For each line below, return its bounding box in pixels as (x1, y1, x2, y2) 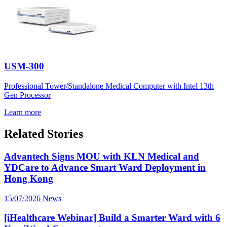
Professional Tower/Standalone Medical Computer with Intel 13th (4, 82, 214, 91)
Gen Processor (4, 91, 51, 100)
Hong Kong (4, 173, 53, 184)
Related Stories (4, 127, 83, 140)
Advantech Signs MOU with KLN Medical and (4, 150, 199, 162)
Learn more (4, 108, 41, 117)
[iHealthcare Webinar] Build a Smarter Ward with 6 (4, 212, 220, 223)
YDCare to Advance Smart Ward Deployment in (4, 162, 206, 173)
